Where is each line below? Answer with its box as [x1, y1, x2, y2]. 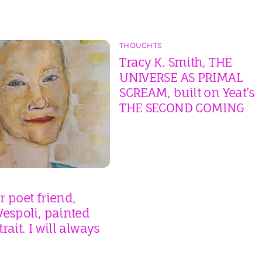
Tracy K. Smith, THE [119, 54, 232, 70]
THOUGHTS [119, 40, 162, 50]
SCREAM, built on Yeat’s [119, 84, 255, 100]
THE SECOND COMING [119, 99, 244, 115]
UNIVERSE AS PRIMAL [119, 69, 242, 85]
